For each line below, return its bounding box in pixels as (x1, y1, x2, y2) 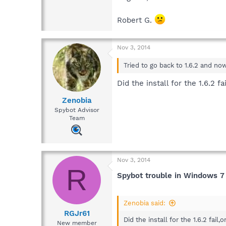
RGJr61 (64, 208, 90, 218)
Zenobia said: (124, 199, 165, 207)
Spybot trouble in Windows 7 (117, 171, 224, 181)
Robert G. (117, 15, 154, 25)
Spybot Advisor (54, 106, 99, 114)
